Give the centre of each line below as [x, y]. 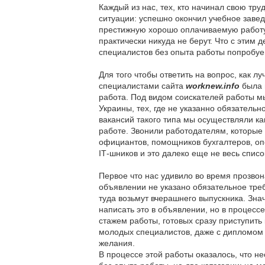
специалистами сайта [142, 86]
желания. [117, 243]
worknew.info [213, 86]
